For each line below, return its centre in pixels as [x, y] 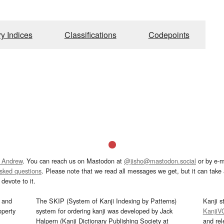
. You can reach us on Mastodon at [73, 160]
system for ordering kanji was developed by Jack [104, 210]
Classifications [90, 34]
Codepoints [169, 34]
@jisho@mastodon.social [160, 160]
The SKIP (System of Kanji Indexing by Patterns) [106, 200]
